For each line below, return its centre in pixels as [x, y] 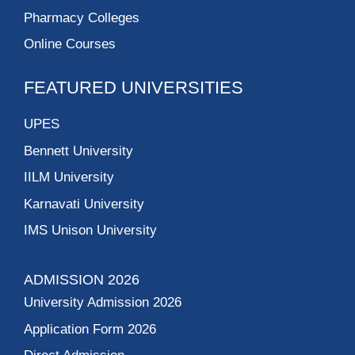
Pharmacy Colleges [82, 17]
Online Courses [70, 44]
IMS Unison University [90, 231]
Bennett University [78, 151]
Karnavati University [84, 204]
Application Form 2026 [90, 329]
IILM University [69, 177]
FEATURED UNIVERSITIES [134, 88]
